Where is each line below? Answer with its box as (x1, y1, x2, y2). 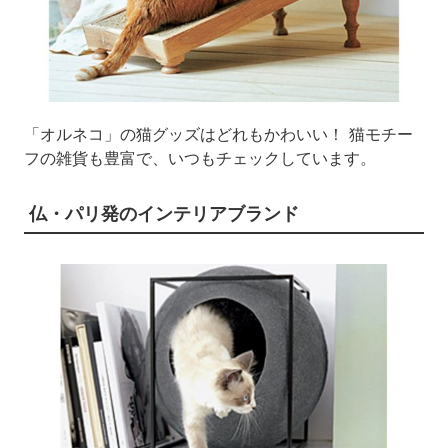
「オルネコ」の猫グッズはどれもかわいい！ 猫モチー (23, 124, 413, 145)
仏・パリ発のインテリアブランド (28, 203, 299, 225)
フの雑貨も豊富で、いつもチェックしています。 (23, 148, 376, 169)
